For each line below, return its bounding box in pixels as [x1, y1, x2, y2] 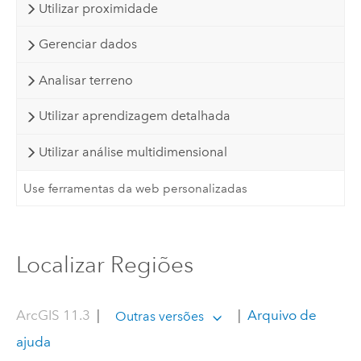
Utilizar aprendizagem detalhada [38, 108, 230, 124]
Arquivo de [244, 307, 317, 324]
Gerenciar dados [38, 36, 137, 52]
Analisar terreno [38, 72, 133, 88]
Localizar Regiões [15, 251, 193, 278]
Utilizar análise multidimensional [38, 143, 227, 160]
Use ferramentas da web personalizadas [23, 180, 248, 196]
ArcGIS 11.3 [15, 307, 90, 324]
